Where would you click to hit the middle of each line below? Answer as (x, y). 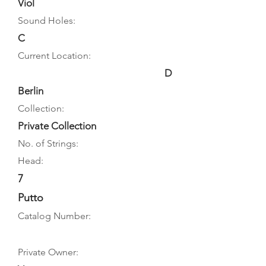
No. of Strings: (48, 143)
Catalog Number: (54, 216)
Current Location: (54, 56)
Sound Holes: (47, 20)
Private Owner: (48, 252)
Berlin (31, 91)
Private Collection (57, 126)
